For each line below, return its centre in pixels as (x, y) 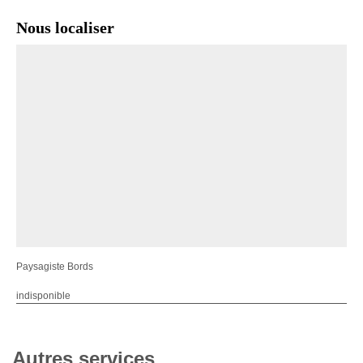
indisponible (43, 295)
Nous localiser (65, 27)
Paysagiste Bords (55, 266)
